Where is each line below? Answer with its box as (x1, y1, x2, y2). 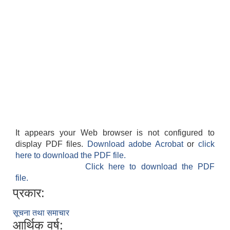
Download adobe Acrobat (87, 140, 187, 149)
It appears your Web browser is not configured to (15, 128, 215, 138)
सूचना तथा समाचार (13, 208, 69, 218)
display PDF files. (15, 140, 87, 149)
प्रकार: (13, 186, 45, 200)
